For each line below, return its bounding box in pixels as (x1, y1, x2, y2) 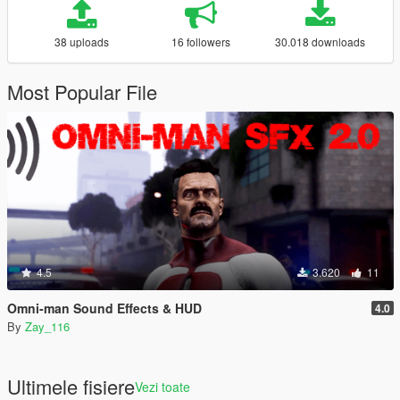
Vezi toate (135, 378, 190, 396)
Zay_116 (25, 318, 70, 335)
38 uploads (54, 34, 109, 49)
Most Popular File (7, 78, 157, 105)
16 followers (171, 34, 230, 49)
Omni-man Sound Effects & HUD (7, 299, 202, 317)
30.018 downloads (275, 34, 366, 49)
